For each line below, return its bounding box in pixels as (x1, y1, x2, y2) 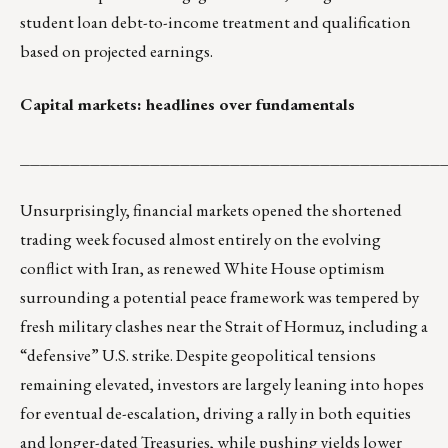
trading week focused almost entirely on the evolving (20, 228, 381, 251)
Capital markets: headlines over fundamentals (20, 93, 355, 116)
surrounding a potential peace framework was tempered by (20, 286, 419, 309)
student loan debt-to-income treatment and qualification (20, 11, 411, 34)
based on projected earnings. (20, 40, 213, 63)
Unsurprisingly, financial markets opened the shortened (20, 199, 402, 222)
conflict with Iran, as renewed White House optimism (20, 257, 385, 280)
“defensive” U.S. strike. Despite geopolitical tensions (20, 344, 376, 367)
